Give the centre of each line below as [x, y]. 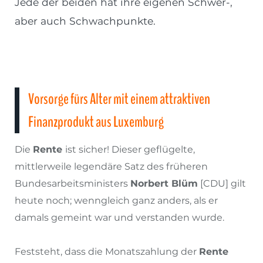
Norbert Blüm [164, 184]
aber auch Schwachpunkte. [85, 21]
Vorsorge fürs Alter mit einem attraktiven [119, 99]
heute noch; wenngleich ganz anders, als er [116, 201]
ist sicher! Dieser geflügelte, [130, 150]
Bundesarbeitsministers [73, 184]
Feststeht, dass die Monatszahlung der [107, 252]
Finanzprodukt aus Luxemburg [96, 122]
